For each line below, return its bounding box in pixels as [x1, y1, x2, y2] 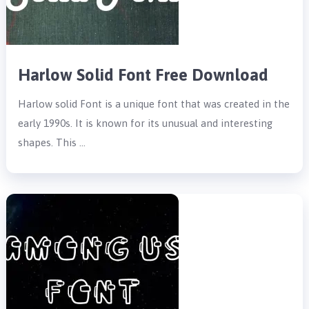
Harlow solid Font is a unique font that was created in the [18, 97, 290, 110]
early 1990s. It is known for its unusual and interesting [18, 117, 273, 129]
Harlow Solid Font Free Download [18, 65, 269, 84]
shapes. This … [18, 136, 86, 148]
